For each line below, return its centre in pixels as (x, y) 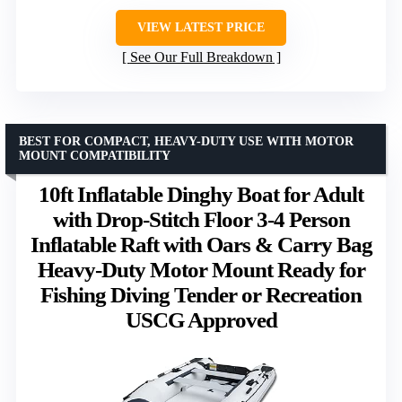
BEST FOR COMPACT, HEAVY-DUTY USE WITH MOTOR (186, 141)
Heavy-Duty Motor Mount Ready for (201, 270)
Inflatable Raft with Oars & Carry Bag (201, 245)
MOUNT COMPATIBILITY (95, 156)
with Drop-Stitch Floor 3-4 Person (201, 219)
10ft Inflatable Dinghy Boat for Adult (201, 194)
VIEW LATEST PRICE (201, 27)
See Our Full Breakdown (201, 57)
